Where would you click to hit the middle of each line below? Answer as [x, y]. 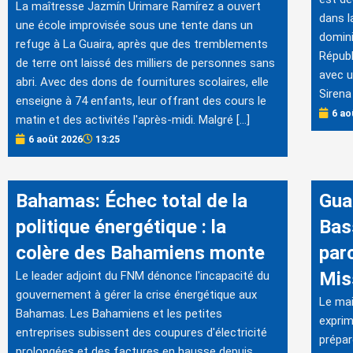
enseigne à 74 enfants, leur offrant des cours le [141, 100]
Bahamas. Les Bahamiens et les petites [119, 313]
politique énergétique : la [121, 227]
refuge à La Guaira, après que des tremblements [142, 44]
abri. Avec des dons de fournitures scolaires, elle [142, 82]
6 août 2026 [56, 139]
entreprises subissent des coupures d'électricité [141, 332]
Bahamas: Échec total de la [132, 201]
